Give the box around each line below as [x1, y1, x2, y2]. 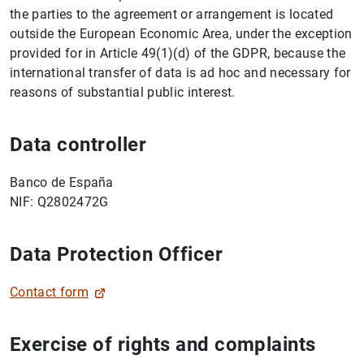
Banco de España [10, 174, 114, 190]
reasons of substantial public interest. [10, 84, 236, 100]
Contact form [10, 284, 89, 300]
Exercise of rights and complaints [10, 332, 316, 356]
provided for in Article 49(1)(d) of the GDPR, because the [10, 45, 346, 61]
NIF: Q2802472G [10, 193, 109, 210]
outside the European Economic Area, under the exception [10, 25, 353, 41]
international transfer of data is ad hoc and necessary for [10, 64, 351, 80]
